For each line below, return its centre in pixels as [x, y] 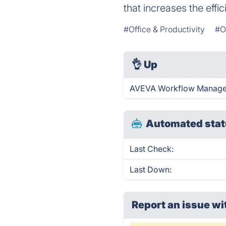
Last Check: [152, 149]
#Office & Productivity [164, 29]
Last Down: [151, 169]
